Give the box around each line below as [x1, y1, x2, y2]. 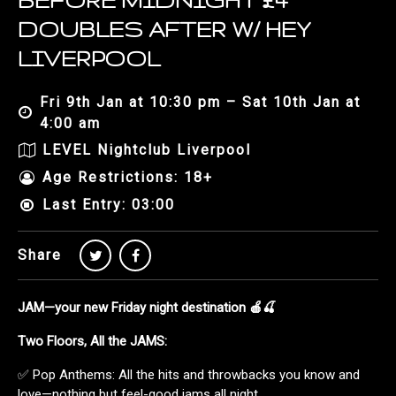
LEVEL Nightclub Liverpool [42, 141, 251, 159]
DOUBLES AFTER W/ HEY [18, 17, 310, 42]
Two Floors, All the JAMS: [18, 332, 167, 349]
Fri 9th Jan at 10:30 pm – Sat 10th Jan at [40, 93, 362, 110]
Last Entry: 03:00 [42, 196, 175, 214]
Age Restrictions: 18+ [42, 169, 213, 187]
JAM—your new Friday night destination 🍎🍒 [18, 299, 276, 316]
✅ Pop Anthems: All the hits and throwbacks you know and [18, 366, 360, 383]
